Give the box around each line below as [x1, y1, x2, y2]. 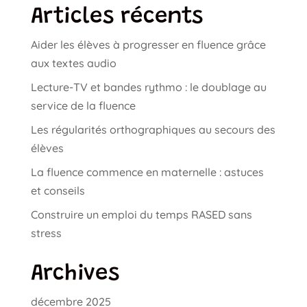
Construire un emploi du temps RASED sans [30, 208, 252, 222]
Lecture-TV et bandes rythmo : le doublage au [30, 80, 267, 95]
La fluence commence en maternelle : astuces [30, 165, 264, 180]
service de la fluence [30, 99, 136, 113]
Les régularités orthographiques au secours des [30, 123, 275, 137]
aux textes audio [30, 56, 116, 71]
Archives [30, 263, 119, 286]
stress [30, 226, 62, 241]
